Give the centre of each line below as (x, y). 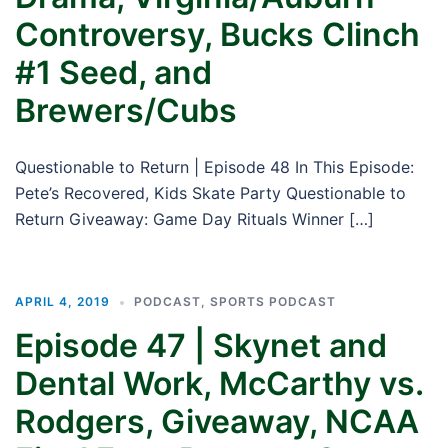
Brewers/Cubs (126, 110)
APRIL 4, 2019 (62, 301)
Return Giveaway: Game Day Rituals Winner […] (194, 219)
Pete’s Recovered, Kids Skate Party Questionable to (210, 193)
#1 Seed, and (113, 72)
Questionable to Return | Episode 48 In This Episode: (214, 167)
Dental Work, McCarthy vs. (219, 383)
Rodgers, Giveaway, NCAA (217, 421)
